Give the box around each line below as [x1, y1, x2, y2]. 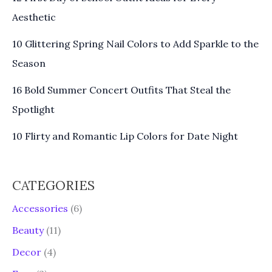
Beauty [12, 223, 44, 236]
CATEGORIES [12, 177, 95, 194]
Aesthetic [12, 10, 56, 23]
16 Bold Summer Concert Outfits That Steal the [12, 83, 231, 96]
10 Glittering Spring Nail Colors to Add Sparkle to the [12, 37, 259, 50]
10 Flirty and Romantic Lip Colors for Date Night [12, 129, 238, 142]
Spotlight [12, 103, 55, 115]
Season [12, 56, 46, 69]
